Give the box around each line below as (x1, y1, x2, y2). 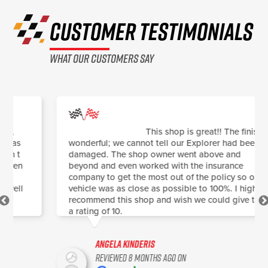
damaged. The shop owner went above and (32, 147, 205, 161)
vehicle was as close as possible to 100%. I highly (32, 181, 228, 195)
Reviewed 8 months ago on (59, 251, 151, 264)
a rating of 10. (32, 204, 87, 218)
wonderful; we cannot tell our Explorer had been (32, 136, 224, 150)
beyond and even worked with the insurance (32, 159, 208, 172)
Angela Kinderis (59, 236, 119, 251)
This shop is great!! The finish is (107, 124, 236, 138)
